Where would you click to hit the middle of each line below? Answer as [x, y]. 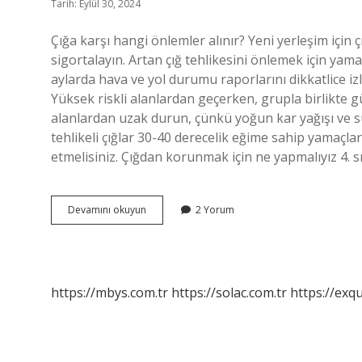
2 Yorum [215, 210]
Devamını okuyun [107, 210]
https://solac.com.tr [229, 293]
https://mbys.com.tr [109, 293]
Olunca [162, 223]
